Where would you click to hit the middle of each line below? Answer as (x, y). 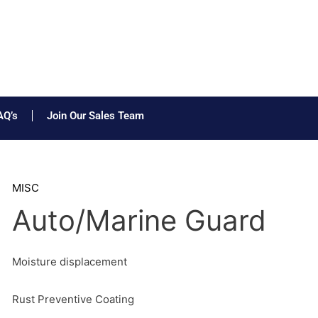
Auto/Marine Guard (139, 220)
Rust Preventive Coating (73, 300)
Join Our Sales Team (95, 116)
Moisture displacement (69, 262)
